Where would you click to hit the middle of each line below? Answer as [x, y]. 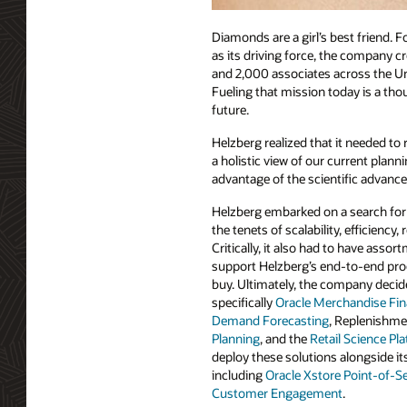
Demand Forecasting [270, 320]
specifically [243, 302]
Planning [236, 338]
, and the [285, 338]
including [238, 374]
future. [230, 110]
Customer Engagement [277, 392]
